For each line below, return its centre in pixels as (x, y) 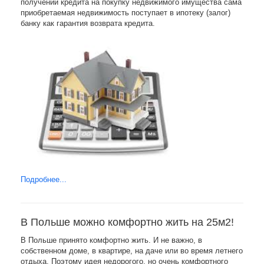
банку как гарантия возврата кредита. (88, 23)
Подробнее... (44, 179)
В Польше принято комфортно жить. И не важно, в (111, 240)
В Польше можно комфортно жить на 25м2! (127, 222)
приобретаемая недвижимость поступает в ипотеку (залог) (126, 12)
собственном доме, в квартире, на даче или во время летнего (132, 250)
